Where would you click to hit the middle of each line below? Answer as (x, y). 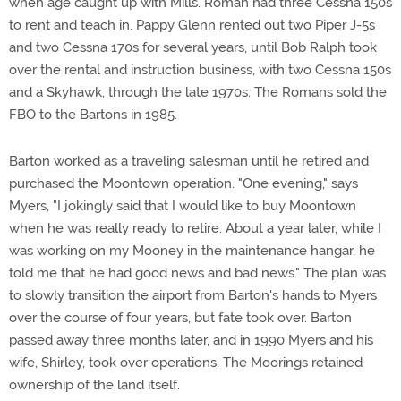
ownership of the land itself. (94, 385)
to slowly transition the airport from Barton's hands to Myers (193, 295)
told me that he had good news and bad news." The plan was (197, 273)
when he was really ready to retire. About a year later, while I (195, 228)
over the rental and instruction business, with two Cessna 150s (200, 70)
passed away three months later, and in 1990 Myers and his (191, 340)
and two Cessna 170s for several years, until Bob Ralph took (193, 47)
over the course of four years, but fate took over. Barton (180, 318)
